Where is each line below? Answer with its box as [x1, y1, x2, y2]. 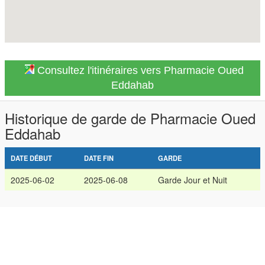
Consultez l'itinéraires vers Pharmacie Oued [34, 64, 244, 76]
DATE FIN [84, 153, 114, 163]
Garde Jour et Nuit [158, 174, 227, 186]
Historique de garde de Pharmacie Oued [5, 108, 256, 128]
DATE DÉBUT [11, 153, 52, 163]
